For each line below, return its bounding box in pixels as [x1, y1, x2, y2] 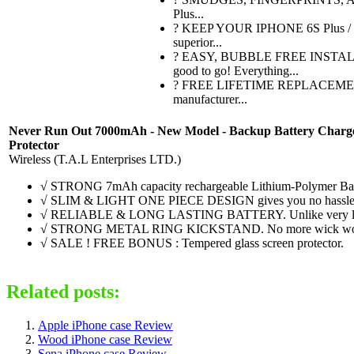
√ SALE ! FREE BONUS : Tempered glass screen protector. [40, 235, 344, 250]
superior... [173, 35, 222, 49]
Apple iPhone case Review [38, 318, 173, 332]
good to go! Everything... [173, 63, 299, 77]
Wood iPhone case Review [38, 332, 172, 346]
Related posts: [6, 281, 120, 302]
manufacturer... [173, 92, 247, 106]
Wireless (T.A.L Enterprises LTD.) [9, 152, 181, 166]
